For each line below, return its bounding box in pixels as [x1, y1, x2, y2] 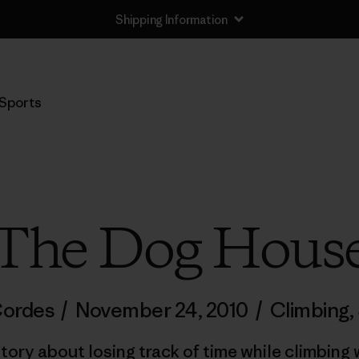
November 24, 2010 [75, 297, 248, 323]
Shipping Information [115, 11, 228, 27]
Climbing [269, 297, 349, 323]
